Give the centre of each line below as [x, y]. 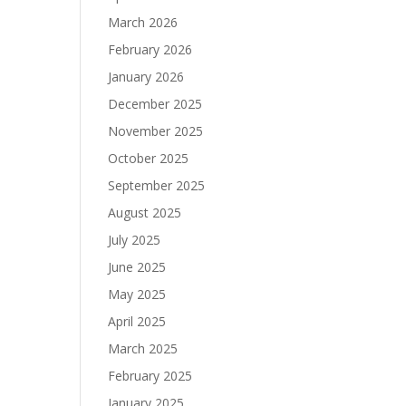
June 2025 [137, 267]
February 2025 [150, 376]
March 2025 [143, 349]
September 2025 [157, 186]
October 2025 [149, 159]
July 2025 [135, 240]
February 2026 [150, 50]
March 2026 [143, 23]
